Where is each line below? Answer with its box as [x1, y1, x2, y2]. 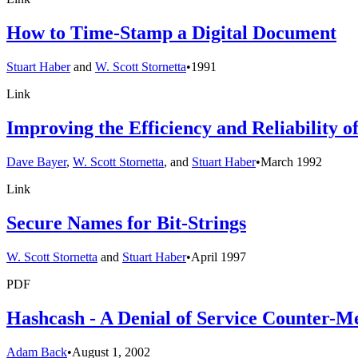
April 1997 [191, 249, 246, 264]
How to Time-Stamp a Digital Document [6, 22, 336, 44]
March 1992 [261, 154, 322, 169]
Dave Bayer [6, 154, 66, 169]
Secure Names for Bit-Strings [6, 212, 246, 233]
